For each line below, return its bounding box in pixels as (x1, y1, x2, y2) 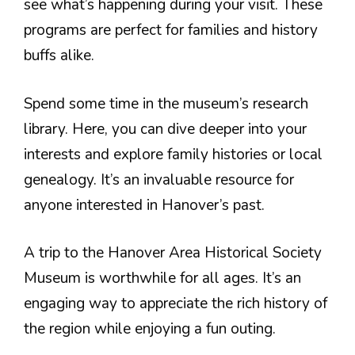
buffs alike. (24, 45, 94, 66)
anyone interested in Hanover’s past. (24, 194, 265, 216)
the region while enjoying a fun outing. (24, 319, 276, 339)
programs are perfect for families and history (24, 20, 318, 40)
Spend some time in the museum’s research (24, 93, 308, 114)
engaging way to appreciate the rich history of (24, 293, 327, 314)
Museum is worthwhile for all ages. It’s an (24, 268, 301, 288)
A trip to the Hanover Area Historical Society (24, 242, 322, 263)
